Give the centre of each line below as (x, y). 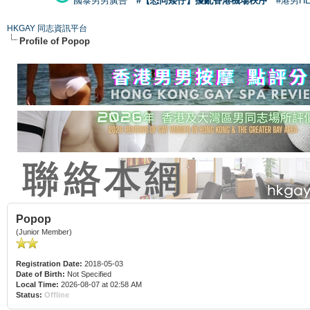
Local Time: (37, 284)
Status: (29, 294)
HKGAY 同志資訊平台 (47, 28)
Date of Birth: (40, 274)
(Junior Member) (44, 231)
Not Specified (89, 274)
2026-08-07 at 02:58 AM (100, 284)
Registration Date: (49, 263)
